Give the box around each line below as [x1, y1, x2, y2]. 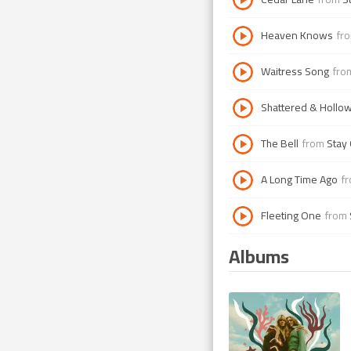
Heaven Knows [261, 25, 333, 45]
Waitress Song [261, 61, 329, 81]
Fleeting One [261, 205, 321, 226]
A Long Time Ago [261, 169, 338, 190]
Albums [229, 238, 289, 274]
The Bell [261, 133, 299, 154]
